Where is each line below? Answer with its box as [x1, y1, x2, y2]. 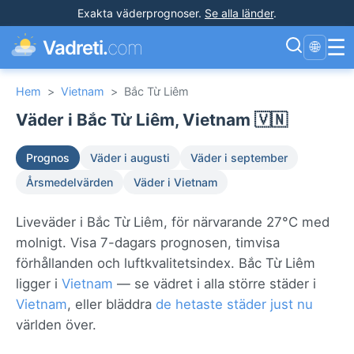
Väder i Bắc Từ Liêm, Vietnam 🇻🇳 [16, 110, 288, 130]
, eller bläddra [67, 296, 156, 312]
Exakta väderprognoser [77, 6, 198, 20]
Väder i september [190, 151, 288, 164]
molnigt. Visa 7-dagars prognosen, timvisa [16, 235, 280, 250]
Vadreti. [43, 36, 108, 59]
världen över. [16, 317, 96, 333]
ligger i [16, 276, 62, 292]
